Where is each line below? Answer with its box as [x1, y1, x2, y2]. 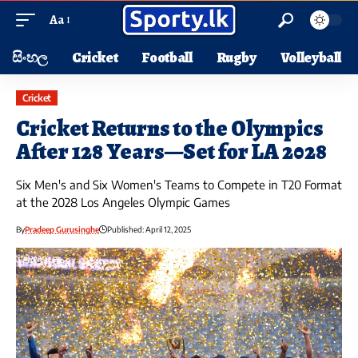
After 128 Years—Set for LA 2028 [16, 137, 327, 168]
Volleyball [280, 48, 342, 67]
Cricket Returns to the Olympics [16, 113, 324, 145]
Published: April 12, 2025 [107, 225, 191, 235]
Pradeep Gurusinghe [25, 225, 99, 235]
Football [141, 48, 193, 67]
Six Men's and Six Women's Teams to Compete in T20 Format [16, 177, 342, 193]
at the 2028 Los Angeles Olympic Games [16, 195, 230, 210]
